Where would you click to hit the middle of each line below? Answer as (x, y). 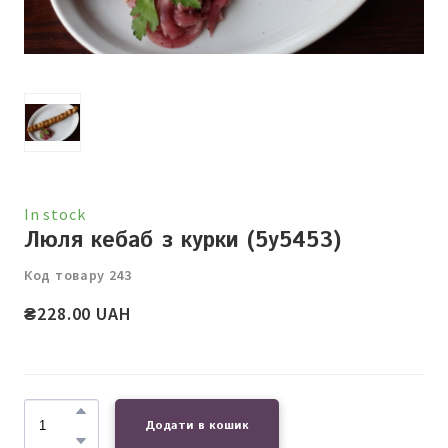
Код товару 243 (78, 274)
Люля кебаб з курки (131, 240)
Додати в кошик (197, 425)
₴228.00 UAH (78, 313)
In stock (55, 213)
